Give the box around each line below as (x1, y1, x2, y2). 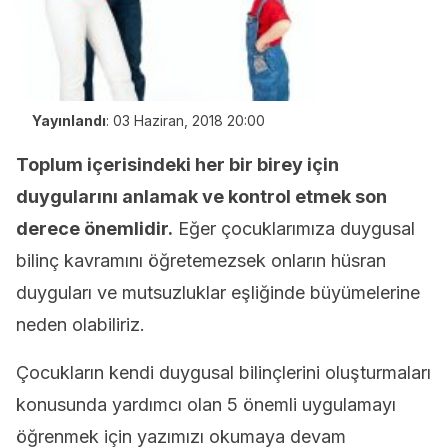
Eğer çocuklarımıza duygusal (173, 218, 415, 239)
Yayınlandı (32, 112, 106, 129)
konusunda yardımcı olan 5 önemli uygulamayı (16, 394, 396, 415)
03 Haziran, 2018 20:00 (113, 112, 265, 129)
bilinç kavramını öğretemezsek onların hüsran (16, 250, 386, 271)
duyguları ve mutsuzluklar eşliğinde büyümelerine (16, 282, 420, 303)
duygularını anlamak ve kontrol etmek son (16, 186, 387, 207)
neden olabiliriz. (16, 314, 145, 335)
